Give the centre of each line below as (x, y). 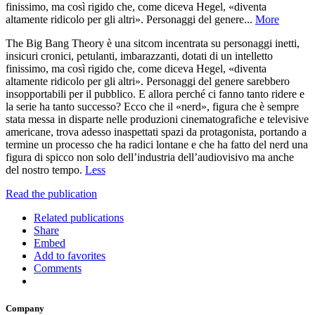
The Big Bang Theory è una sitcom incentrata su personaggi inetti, (153, 43)
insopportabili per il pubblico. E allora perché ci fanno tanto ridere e (155, 94)
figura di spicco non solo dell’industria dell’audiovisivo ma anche (150, 157)
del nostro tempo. (45, 169)
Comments (58, 268)
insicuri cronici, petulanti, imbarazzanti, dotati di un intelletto (139, 56)
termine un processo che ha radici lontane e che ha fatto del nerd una (157, 144)
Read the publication (51, 193)
